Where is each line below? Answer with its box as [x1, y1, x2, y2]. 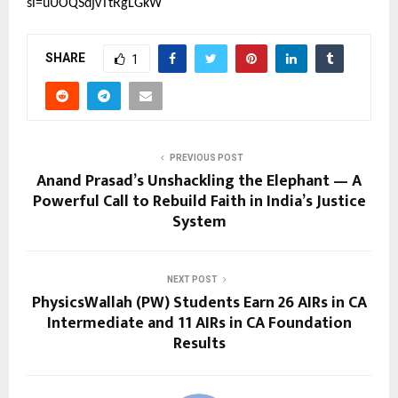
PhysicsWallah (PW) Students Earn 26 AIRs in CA [31, 290, 367, 317]
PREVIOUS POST [169, 153, 243, 163]
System [171, 209, 227, 236]
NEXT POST [166, 275, 218, 285]
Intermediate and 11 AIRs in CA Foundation [46, 310, 352, 338]
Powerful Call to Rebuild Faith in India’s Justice [32, 188, 366, 216]
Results [172, 330, 226, 358]
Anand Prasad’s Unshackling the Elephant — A [36, 168, 362, 195]
